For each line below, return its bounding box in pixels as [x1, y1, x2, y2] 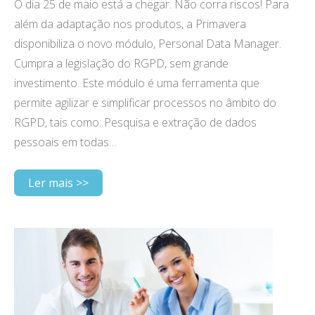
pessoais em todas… [14, 134, 117, 150]
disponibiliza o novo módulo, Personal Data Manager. [14, 36, 281, 51]
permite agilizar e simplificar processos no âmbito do [14, 95, 276, 110]
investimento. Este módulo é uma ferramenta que [14, 75, 259, 91]
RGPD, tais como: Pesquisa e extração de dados [14, 115, 257, 130]
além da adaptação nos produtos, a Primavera [14, 16, 246, 32]
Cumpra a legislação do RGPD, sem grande [14, 56, 229, 71]
